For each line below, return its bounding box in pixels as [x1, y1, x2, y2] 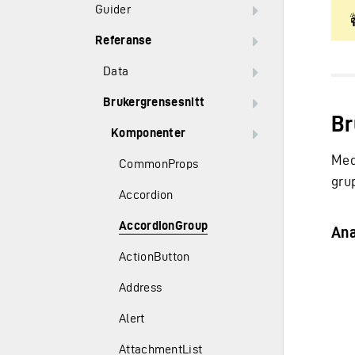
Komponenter [111, 126, 186, 139]
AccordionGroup [119, 219, 208, 232]
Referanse [95, 33, 152, 47]
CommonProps [119, 157, 199, 170]
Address [119, 281, 162, 294]
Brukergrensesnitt [103, 95, 205, 109]
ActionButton [119, 250, 190, 263]
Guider [95, 2, 131, 16]
